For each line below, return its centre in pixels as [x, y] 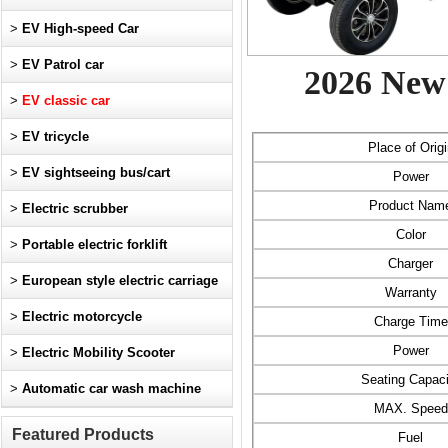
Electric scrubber [75, 208]
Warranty [410, 292]
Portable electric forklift [94, 244]
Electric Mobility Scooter [98, 352]
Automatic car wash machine [111, 388]
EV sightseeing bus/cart [96, 172]
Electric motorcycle [82, 316]
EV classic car [66, 100]
